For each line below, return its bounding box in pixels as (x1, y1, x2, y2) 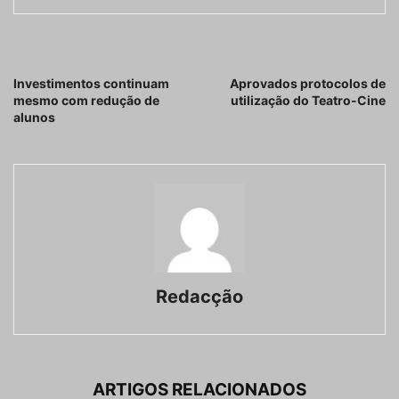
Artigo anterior (13, 53, 84, 67)
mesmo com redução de (13, 93, 159, 109)
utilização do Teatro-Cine (231, 93, 386, 109)
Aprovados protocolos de (230, 76, 386, 92)
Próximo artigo (314, 53, 386, 67)
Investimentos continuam (13, 76, 169, 92)
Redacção (156, 286, 243, 308)
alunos (13, 110, 55, 126)
